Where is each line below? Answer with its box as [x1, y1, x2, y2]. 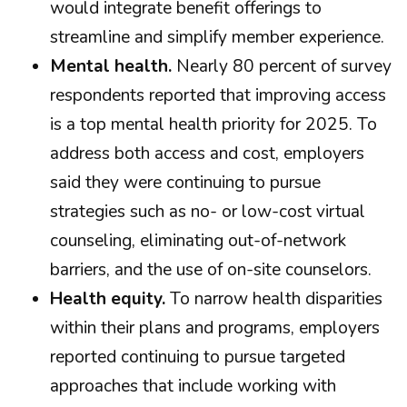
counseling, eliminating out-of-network [50, 229, 346, 253]
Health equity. [50, 287, 165, 311]
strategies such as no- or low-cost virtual [50, 200, 365, 223]
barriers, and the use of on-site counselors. [50, 258, 372, 282]
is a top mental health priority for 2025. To [50, 113, 377, 136]
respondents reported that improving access [50, 84, 386, 107]
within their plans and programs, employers [50, 316, 380, 340]
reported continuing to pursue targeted [50, 345, 345, 369]
